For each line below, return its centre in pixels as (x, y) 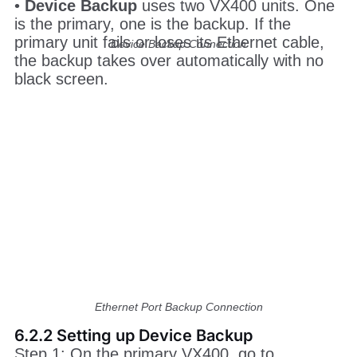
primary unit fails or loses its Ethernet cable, (169, 107)
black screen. (61, 144)
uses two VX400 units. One (235, 71)
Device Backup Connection (178, 43)
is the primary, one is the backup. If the (152, 89)
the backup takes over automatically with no (169, 126)
